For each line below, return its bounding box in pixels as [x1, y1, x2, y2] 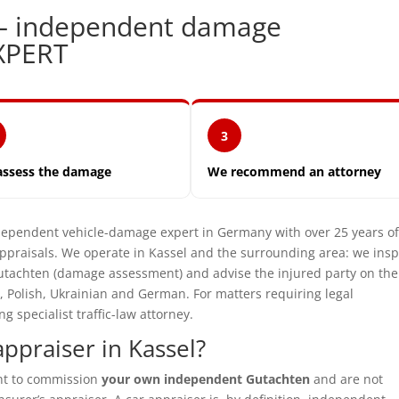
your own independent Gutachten [102, 370, 311, 388]
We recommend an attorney [208, 163, 382, 181]
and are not [310, 370, 384, 388]
